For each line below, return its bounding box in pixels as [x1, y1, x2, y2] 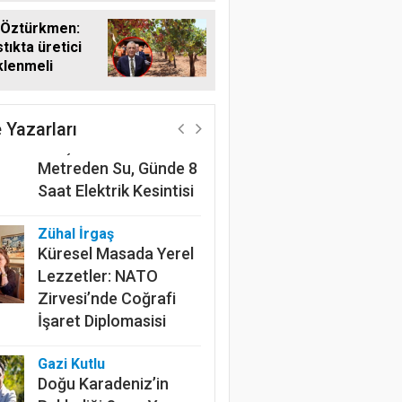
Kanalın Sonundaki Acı [37, 113, 197, 133]
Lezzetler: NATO [37, 266, 158, 285]
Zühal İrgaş [37, 224, 114, 242]
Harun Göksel [37, 72, 129, 90]
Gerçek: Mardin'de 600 [37, 135, 197, 155]
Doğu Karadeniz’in [37, 373, 169, 393]
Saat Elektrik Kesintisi [37, 180, 194, 200]
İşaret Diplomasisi [37, 310, 166, 330]
